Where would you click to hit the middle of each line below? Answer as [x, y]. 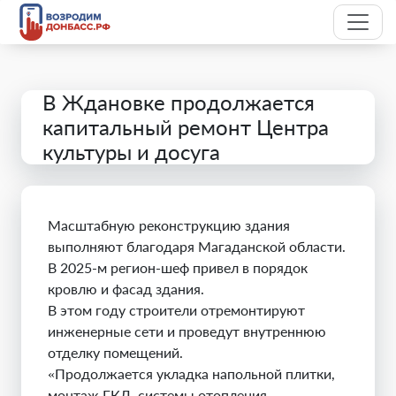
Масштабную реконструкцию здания [169, 225]
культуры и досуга [131, 152]
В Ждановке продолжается [179, 102]
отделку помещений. [115, 352]
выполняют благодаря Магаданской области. [197, 246]
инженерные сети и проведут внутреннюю [187, 331]
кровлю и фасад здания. [126, 289]
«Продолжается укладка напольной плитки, [191, 373]
